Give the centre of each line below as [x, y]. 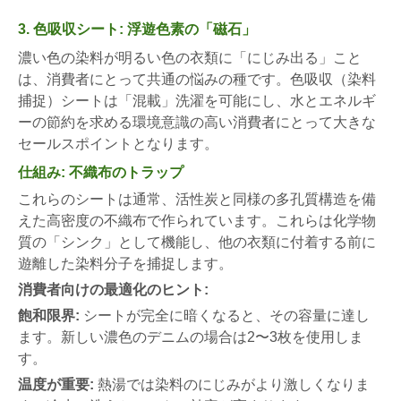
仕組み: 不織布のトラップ [101, 172]
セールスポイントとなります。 [118, 143]
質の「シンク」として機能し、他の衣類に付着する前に [197, 242]
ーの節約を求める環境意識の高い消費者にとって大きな [197, 122]
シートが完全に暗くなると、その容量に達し [225, 315]
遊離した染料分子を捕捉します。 [125, 263]
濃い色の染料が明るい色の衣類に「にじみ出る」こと [190, 57]
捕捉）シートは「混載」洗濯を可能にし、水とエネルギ [197, 100]
